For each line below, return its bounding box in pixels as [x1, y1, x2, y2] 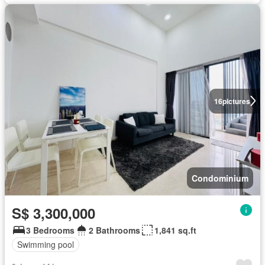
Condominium [192, 172, 248, 184]
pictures [222, 95, 250, 106]
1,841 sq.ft [154, 224, 196, 236]
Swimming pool [17, 238, 74, 251]
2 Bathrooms [89, 224, 140, 236]
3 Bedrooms [26, 224, 75, 236]
